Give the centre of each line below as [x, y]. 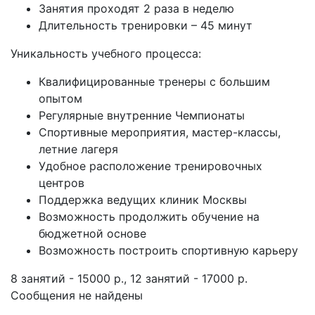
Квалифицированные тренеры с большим [154, 82]
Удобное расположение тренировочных [150, 166]
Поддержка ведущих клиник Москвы [143, 200]
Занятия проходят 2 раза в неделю [136, 8]
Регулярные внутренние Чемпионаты [142, 115]
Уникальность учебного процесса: [106, 53]
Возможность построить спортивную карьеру [168, 250]
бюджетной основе [92, 233]
